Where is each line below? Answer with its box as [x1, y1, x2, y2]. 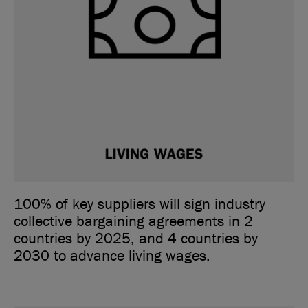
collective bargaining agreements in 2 [14, 211, 253, 232]
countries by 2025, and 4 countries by [14, 228, 258, 250]
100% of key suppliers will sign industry [14, 194, 265, 215]
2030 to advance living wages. [14, 245, 210, 267]
